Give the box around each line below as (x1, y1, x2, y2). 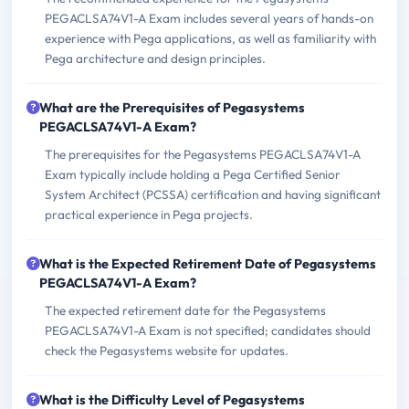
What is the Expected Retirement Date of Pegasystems (39, 256, 376, 273)
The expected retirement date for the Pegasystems (45, 302, 326, 320)
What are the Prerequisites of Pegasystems (39, 100, 305, 117)
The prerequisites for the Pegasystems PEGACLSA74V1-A (45, 146, 361, 163)
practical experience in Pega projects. (45, 206, 253, 224)
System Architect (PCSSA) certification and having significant (45, 186, 381, 204)
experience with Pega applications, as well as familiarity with (45, 30, 376, 47)
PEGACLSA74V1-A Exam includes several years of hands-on (45, 10, 373, 27)
